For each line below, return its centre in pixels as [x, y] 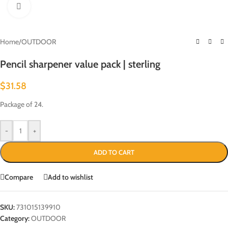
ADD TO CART [114, 152]
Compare [19, 177]
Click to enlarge [51, 6]
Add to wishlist [70, 177]
